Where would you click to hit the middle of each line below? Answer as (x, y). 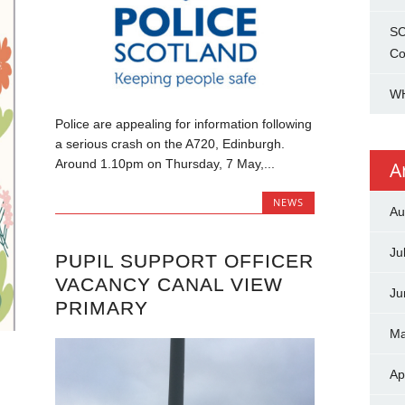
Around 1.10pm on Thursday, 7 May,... (165, 164)
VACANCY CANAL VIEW (169, 284)
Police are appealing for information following (183, 124)
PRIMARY (101, 307)
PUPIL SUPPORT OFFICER (184, 260)
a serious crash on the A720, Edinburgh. (170, 144)
